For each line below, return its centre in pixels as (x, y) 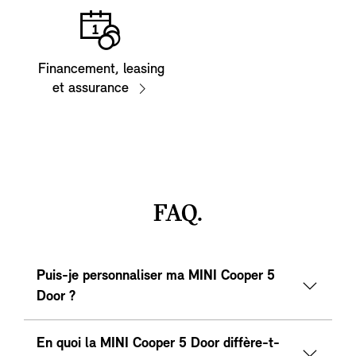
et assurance (91, 89)
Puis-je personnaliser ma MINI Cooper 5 (156, 277)
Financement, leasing (101, 70)
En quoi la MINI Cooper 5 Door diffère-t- (158, 344)
